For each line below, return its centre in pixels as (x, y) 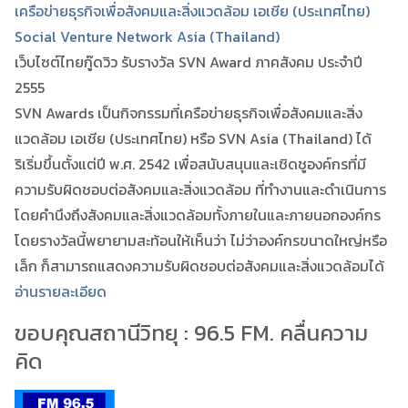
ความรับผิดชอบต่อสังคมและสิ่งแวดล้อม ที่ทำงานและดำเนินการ (200, 190)
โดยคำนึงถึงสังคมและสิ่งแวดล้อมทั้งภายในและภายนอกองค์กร (198, 215)
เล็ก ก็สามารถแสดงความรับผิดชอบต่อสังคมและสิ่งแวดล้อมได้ (199, 266)
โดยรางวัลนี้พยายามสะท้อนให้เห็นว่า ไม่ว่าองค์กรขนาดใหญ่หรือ (201, 241)
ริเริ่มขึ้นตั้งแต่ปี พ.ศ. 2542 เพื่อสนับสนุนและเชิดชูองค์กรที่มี (190, 164)
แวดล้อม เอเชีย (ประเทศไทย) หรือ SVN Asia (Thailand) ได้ (193, 139)
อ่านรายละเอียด (61, 292)
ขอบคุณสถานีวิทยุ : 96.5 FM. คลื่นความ (191, 333)
